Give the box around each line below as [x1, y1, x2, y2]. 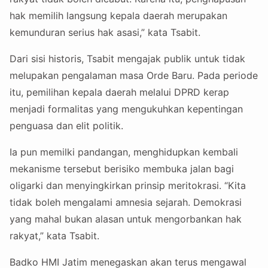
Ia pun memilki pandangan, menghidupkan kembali [10, 146, 238, 159]
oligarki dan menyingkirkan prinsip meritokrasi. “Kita [10, 179, 246, 192]
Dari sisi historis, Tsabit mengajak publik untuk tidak [10, 53, 245, 65]
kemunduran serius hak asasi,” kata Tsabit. [10, 26, 200, 39]
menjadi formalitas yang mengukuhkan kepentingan [10, 103, 243, 115]
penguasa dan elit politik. [10, 120, 123, 132]
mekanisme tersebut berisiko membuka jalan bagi [10, 163, 234, 175]
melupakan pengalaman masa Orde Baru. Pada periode [10, 69, 258, 82]
